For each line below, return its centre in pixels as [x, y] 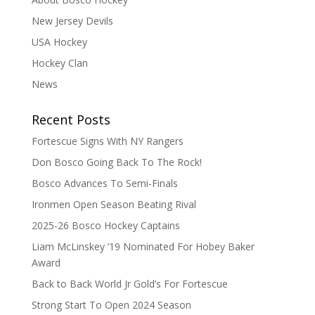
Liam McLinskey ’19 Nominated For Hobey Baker [143, 246]
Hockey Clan [59, 63]
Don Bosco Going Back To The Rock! [116, 162]
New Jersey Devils [72, 21]
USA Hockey [59, 42]
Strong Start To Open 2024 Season [111, 305]
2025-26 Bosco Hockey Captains [105, 225]
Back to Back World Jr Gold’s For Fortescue [129, 284]
